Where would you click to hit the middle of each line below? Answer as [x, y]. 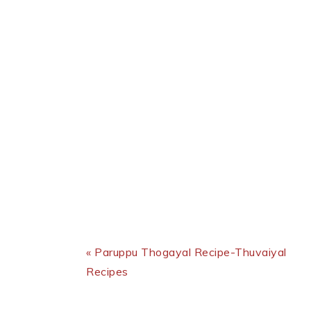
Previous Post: [124, 233]
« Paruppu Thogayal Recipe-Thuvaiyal [186, 252]
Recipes [107, 272]
